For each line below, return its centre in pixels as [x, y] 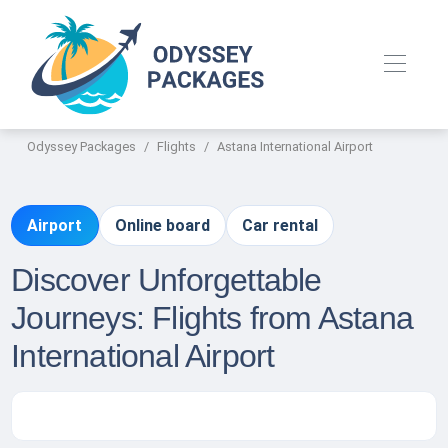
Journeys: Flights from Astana [212, 318]
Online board [162, 226]
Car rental [280, 226]
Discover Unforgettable [166, 280]
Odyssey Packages [82, 146]
